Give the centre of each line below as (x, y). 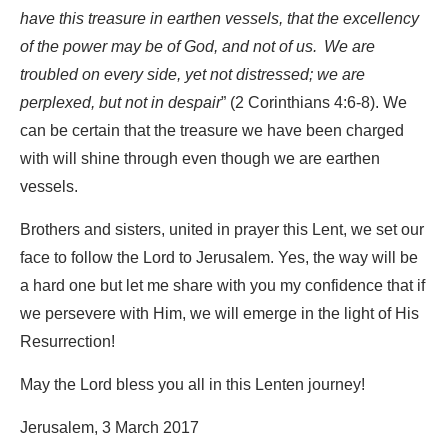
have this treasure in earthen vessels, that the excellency (219, 19)
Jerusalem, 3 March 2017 (109, 428)
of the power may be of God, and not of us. (170, 47)
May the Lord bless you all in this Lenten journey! (192, 385)
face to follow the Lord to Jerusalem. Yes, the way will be (219, 258)
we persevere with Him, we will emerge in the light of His (219, 314)
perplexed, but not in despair (120, 103)
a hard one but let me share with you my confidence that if (222, 286)
